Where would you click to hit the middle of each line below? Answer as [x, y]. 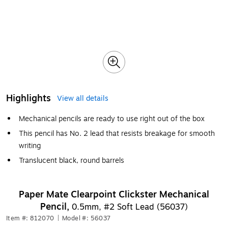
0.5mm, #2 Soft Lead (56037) [130, 207]
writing [30, 146]
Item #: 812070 [30, 218]
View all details [83, 98]
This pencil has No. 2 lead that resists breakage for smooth [117, 134]
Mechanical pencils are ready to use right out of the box [112, 119]
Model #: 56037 [87, 218]
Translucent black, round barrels [72, 161]
